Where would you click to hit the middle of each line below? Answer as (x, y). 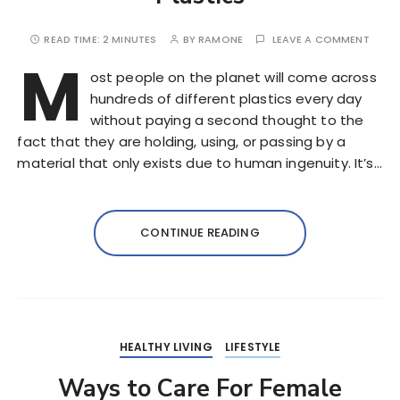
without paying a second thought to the (227, 120)
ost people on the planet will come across (233, 77)
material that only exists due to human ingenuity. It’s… (200, 163)
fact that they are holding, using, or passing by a (181, 142)
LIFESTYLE (253, 347)
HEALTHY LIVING (166, 347)
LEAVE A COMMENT (321, 39)
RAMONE (221, 39)
